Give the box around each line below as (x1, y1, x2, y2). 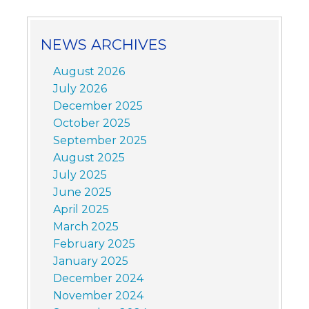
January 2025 (52, 255, 128, 268)
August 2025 (52, 151, 125, 165)
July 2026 (52, 82, 107, 96)
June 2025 (52, 186, 112, 199)
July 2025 (52, 168, 107, 182)
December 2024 (52, 272, 143, 286)
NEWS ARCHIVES (40, 36, 167, 54)
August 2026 (52, 65, 125, 79)
